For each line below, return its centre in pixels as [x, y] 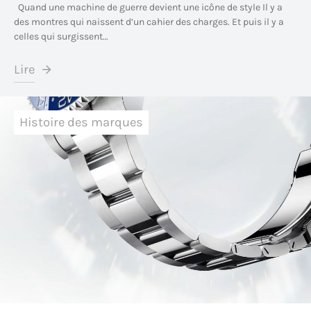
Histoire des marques [81, 122]
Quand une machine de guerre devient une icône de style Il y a [148, 7]
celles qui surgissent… [61, 36]
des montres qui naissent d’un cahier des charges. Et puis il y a [149, 22]
